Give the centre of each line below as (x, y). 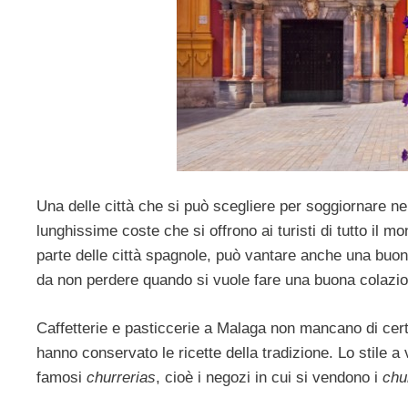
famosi (61, 377)
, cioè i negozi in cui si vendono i (269, 377)
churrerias (121, 377)
